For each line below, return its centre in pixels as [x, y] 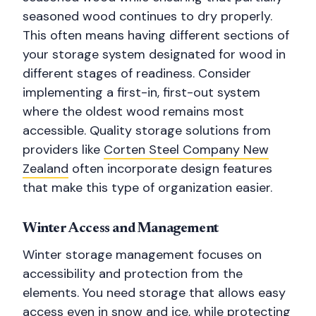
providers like [63, 150]
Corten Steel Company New [186, 150]
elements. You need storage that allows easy [154, 293]
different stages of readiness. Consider [137, 73]
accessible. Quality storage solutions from [147, 130]
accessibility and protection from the [133, 274]
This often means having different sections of [156, 35]
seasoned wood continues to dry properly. [147, 16]
